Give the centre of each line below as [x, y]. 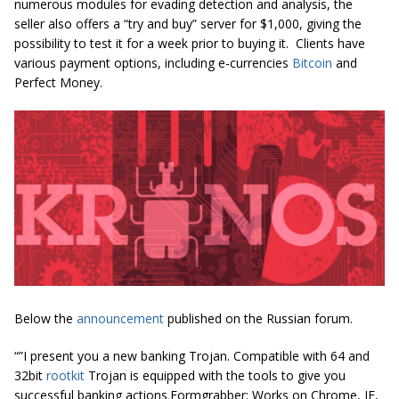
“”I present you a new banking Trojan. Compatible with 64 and [192, 355]
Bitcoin [312, 63]
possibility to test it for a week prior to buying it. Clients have [190, 44]
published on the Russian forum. [258, 318]
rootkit [65, 375]
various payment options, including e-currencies [153, 63]
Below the [45, 318]
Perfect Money [57, 83]
